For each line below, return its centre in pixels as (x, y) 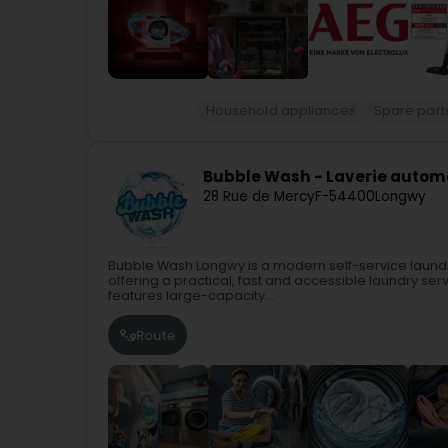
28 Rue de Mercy (259, 197)
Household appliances (280, 110)
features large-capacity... (191, 295)
